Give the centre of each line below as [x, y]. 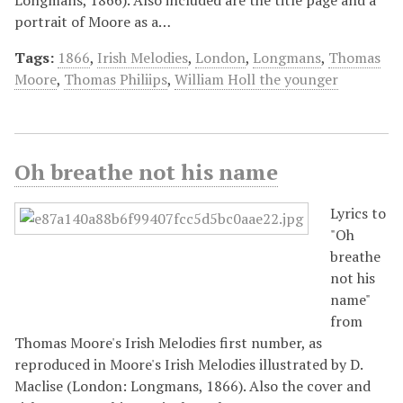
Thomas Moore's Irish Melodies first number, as [168, 342]
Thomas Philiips [116, 79]
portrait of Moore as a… [93, 21]
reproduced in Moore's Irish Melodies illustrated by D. [188, 364]
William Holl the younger [256, 79]
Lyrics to [358, 213]
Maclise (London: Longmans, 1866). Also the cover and [193, 385]
